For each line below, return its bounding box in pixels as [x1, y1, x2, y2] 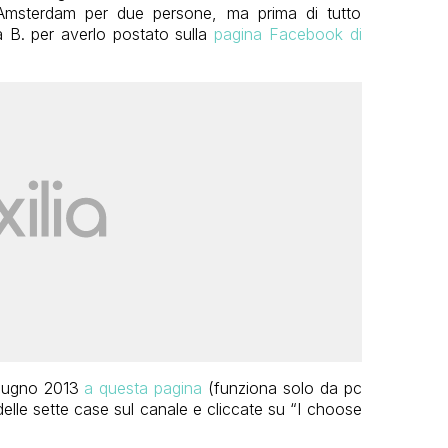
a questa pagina [84, 377, 203, 398]
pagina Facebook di [214, 23, 362, 44]
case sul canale [74, 398, 188, 419]
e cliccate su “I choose [192, 398, 362, 419]
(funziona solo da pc [202, 377, 362, 398]
